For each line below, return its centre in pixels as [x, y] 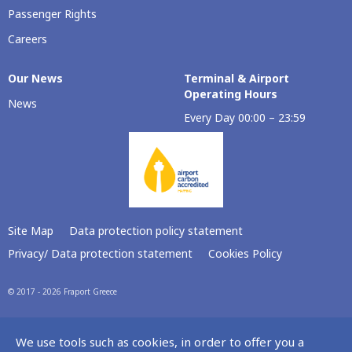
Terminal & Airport [236, 78]
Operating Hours [231, 93]
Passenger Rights [52, 13]
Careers [27, 38]
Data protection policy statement [156, 230]
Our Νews [35, 78]
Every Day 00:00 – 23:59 [245, 117]
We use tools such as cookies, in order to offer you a [160, 342]
